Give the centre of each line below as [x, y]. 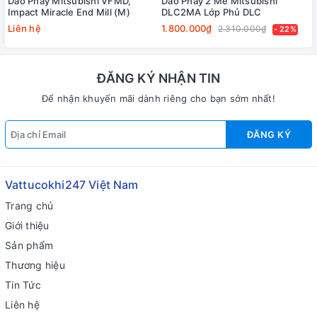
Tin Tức [23, 284]
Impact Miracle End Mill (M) [69, 12]
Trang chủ [29, 205]
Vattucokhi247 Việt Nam [72, 184]
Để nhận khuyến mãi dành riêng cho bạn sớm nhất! [158, 98]
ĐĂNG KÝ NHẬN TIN [158, 78]
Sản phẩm [29, 245]
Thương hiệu [35, 265]
